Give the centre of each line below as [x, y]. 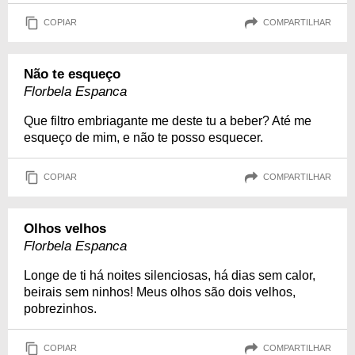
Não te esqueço [72, 74]
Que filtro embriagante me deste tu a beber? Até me [168, 120]
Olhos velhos [65, 228]
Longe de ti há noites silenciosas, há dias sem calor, [170, 275]
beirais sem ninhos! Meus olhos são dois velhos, [160, 292]
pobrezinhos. [60, 308]
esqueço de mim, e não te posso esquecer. [143, 137]
